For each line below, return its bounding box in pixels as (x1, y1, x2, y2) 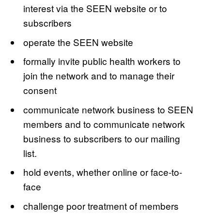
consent (23, 83, 57, 97)
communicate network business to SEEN (23, 102, 194, 116)
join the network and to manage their (23, 69, 175, 82)
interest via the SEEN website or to (23, 1, 168, 15)
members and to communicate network (23, 117, 186, 130)
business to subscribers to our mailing (23, 131, 181, 145)
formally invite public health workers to (23, 54, 181, 68)
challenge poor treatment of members (23, 199, 179, 212)
